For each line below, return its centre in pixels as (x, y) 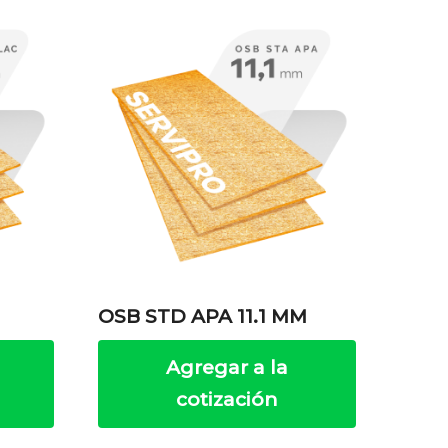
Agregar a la (227, 367)
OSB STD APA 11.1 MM (203, 317)
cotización (227, 399)
